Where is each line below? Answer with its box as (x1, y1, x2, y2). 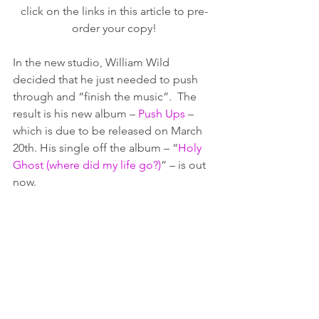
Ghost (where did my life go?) (13, 158, 161, 172)
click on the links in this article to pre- (20, 4, 208, 19)
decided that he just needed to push (13, 73, 201, 87)
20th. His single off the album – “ (13, 141, 178, 155)
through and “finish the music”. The (13, 90, 199, 104)
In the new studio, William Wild (13, 56, 172, 70)
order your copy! (71, 21, 157, 36)
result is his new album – (13, 107, 138, 121)
